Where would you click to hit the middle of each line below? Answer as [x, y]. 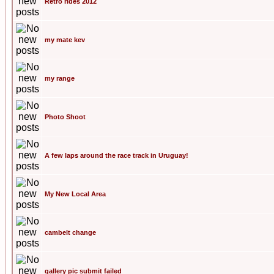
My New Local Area [75, 194]
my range [60, 78]
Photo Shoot [65, 117]
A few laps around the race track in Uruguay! [117, 155]
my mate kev [65, 40]
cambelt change [70, 232]
